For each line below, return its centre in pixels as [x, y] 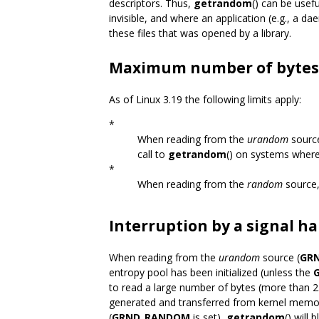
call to [153, 154]
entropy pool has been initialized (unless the [211, 272]
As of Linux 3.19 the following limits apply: [205, 99]
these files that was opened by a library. [202, 33]
